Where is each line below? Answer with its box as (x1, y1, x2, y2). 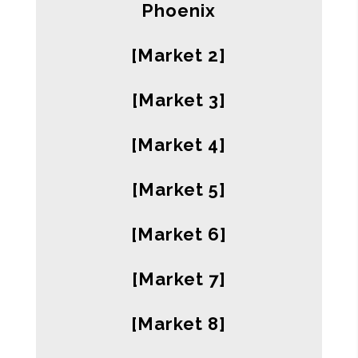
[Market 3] (131, 89, 226, 111)
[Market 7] (131, 268, 226, 290)
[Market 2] (131, 45, 227, 66)
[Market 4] (131, 134, 227, 156)
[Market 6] (130, 224, 227, 245)
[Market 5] (131, 179, 226, 201)
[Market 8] (131, 313, 227, 335)
